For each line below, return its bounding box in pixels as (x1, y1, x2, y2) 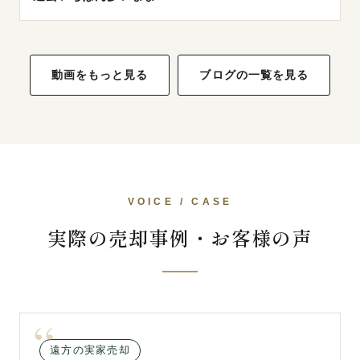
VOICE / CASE (127, 195, 233, 207)
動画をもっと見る (51, 68, 149, 81)
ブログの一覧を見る (199, 68, 309, 81)
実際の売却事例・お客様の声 (47, 223, 313, 252)
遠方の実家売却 (50, 344, 130, 356)
